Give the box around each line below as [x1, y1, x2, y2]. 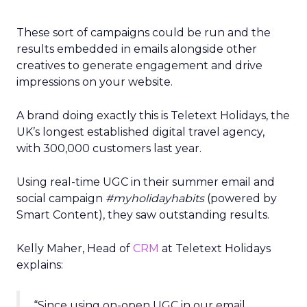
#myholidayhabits [106, 192, 204, 206]
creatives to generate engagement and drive [16, 59, 262, 73]
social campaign [16, 192, 106, 206]
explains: [16, 258, 63, 272]
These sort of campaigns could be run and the [16, 26, 271, 40]
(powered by [204, 192, 277, 206]
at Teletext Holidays [159, 242, 271, 256]
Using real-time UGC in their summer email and [16, 175, 275, 189]
